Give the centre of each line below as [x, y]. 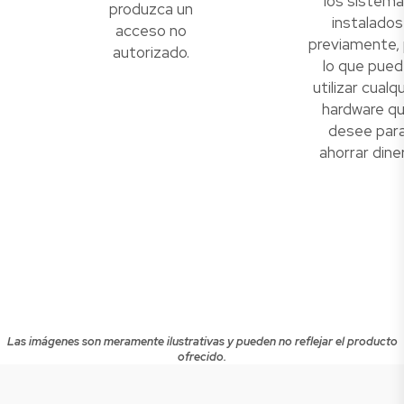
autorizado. [151, 53]
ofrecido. [202, 357]
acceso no [151, 31]
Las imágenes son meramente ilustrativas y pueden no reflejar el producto [202, 342]
